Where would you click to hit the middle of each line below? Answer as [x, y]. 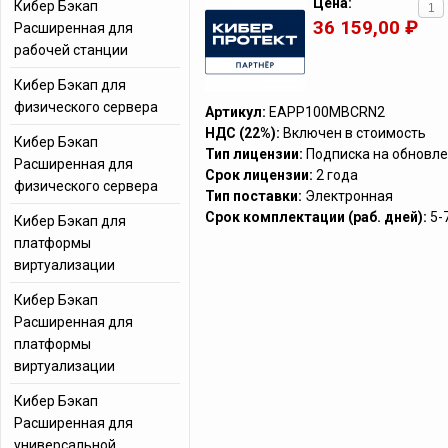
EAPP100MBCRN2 [327, 112]
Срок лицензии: [259, 175]
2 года [337, 175]
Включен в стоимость [354, 133]
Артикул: [237, 112]
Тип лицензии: [254, 154]
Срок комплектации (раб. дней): [316, 217]
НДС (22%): [242, 133]
